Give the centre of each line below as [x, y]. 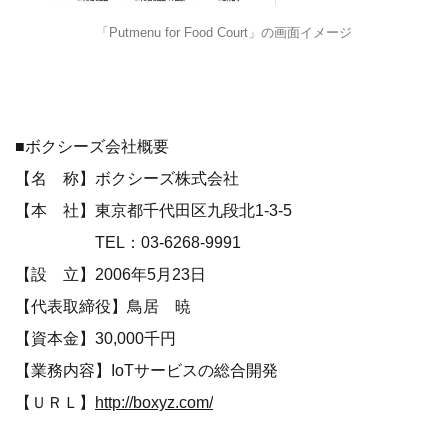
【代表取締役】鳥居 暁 [103, 306]
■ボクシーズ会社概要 [92, 146]
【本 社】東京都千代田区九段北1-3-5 [153, 210]
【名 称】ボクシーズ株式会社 [127, 178]
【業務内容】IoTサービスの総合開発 [146, 370]
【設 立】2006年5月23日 [110, 274]
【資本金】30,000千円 [95, 338]
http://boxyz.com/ [154, 402]
